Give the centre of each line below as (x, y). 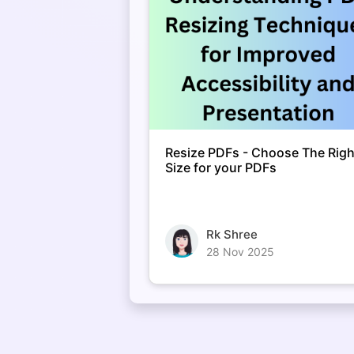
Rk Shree (232, 234)
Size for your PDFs (221, 167)
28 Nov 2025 (241, 251)
